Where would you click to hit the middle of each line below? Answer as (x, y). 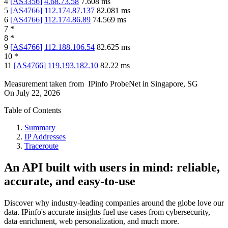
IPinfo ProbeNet (115, 84)
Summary (40, 128)
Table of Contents (33, 110)
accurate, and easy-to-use (70, 181)
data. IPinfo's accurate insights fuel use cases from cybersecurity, (107, 212)
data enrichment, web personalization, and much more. (92, 221)
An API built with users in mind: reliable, (112, 168)
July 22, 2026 (38, 93)
